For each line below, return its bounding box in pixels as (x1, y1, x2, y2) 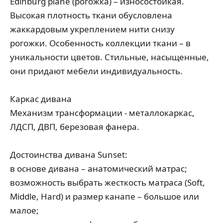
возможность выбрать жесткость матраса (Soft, (10, 177, 205, 188)
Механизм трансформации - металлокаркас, (10, 107, 195, 118)
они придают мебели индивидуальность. (10, 65, 183, 77)
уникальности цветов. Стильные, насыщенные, (10, 51, 209, 63)
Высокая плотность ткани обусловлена (10, 9, 172, 21)
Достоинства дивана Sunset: (10, 149, 127, 160)
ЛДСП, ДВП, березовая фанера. (10, 121, 139, 132)
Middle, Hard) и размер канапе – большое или (10, 191, 199, 202)
